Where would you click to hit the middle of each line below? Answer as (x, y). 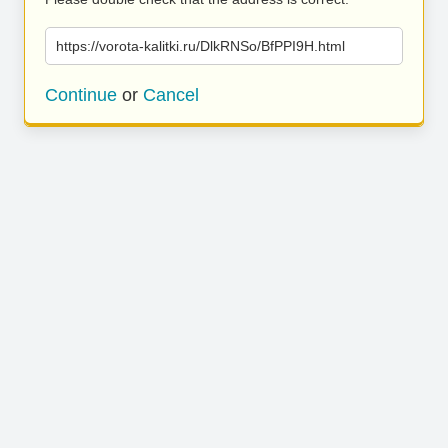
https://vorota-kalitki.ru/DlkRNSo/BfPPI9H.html (200, 46)
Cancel (171, 95)
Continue (81, 95)
